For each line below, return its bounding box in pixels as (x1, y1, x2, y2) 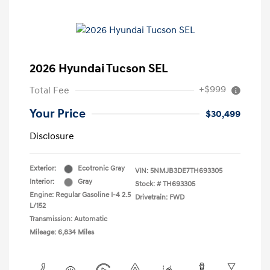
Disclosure (30, 130, 74, 143)
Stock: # (135, 180, 161, 189)
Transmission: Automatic (30, 215, 107, 224)
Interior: (30, 177, 54, 187)
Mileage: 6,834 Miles (30, 228, 94, 237)
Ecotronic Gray (78, 164, 125, 174)
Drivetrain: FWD (135, 193, 184, 202)
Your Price (30, 107, 86, 122)
